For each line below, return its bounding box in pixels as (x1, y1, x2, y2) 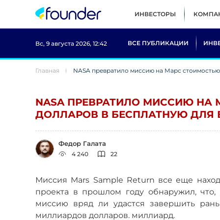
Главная (35, 67, 59, 74)
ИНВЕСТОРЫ (135, 10, 176, 18)
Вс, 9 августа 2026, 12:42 (35, 39, 107, 47)
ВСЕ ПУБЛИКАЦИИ (128, 39, 189, 47)
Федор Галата (58, 139, 106, 147)
